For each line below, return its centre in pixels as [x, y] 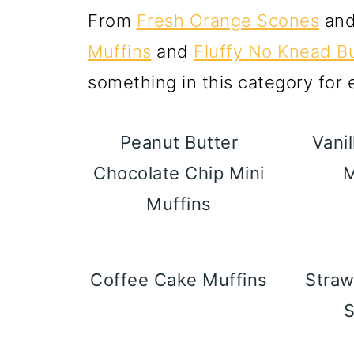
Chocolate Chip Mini [179, 173]
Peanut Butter [179, 142]
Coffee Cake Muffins [179, 280]
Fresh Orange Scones [228, 21]
